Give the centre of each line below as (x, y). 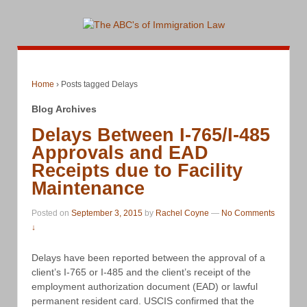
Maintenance (88, 188)
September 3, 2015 (107, 213)
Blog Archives (64, 109)
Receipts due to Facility (137, 170)
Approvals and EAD (120, 152)
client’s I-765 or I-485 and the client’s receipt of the (141, 272)
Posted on (51, 213)
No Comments (248, 213)
